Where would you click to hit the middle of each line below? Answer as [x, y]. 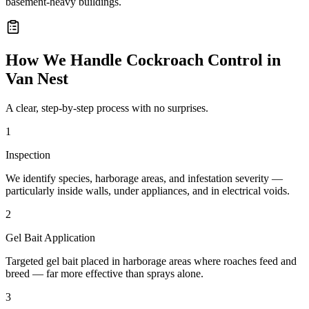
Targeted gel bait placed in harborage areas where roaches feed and [151, 261]
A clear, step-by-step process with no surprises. [107, 108]
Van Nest [37, 79]
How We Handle [66, 60]
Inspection [28, 155]
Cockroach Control [195, 60]
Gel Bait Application [50, 238]
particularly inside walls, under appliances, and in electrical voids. [148, 191]
